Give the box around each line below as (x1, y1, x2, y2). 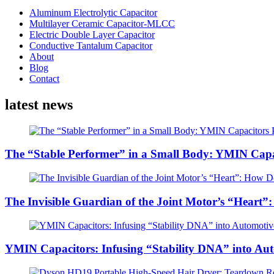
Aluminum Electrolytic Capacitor (29, 7, 157, 18)
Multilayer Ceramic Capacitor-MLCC (29, 18, 175, 29)
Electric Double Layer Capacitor (29, 29, 155, 40)
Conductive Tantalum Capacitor (29, 40, 152, 51)
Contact (29, 73, 59, 84)
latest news (5, 96, 73, 113)
